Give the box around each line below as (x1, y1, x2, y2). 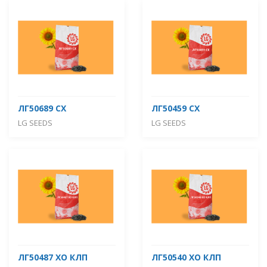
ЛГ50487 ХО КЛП (18, 251, 88, 263)
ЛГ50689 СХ (18, 102, 66, 114)
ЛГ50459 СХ (151, 102, 200, 114)
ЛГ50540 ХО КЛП (151, 251, 221, 263)
